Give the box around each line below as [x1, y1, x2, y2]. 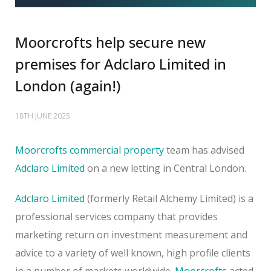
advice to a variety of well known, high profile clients [15, 246, 250, 260]
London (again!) [15, 75, 120, 96]
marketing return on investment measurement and [15, 227, 247, 241]
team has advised [164, 143, 244, 157]
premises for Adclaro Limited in [15, 53, 226, 74]
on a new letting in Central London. [85, 161, 246, 175]
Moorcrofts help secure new [15, 31, 206, 52]
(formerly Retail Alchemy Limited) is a [85, 191, 253, 205]
